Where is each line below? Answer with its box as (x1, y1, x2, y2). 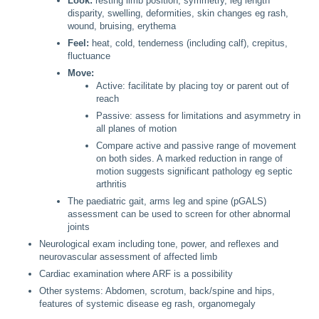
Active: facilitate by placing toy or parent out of (96, 80, 289, 92)
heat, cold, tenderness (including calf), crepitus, (89, 38, 288, 49)
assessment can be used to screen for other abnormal (68, 209, 291, 220)
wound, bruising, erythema (68, 21, 176, 32)
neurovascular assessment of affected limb (39, 251, 217, 263)
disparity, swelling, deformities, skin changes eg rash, (68, 8, 288, 19)
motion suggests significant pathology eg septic (96, 166, 293, 177)
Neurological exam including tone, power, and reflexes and (39, 239, 278, 250)
